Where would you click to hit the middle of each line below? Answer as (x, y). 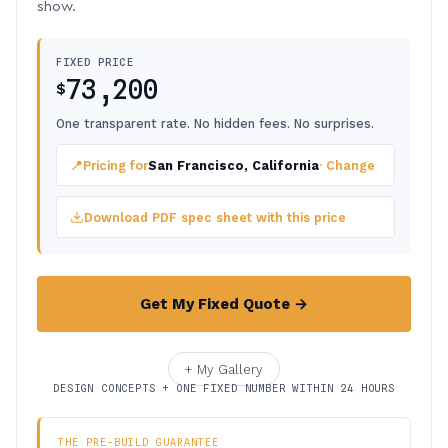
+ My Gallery (224, 369)
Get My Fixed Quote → (224, 304)
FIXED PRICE (95, 62)
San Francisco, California (233, 165)
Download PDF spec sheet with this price (215, 217)
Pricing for (115, 165)
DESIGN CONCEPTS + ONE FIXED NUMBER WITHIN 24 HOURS (224, 388)
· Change (347, 165)
